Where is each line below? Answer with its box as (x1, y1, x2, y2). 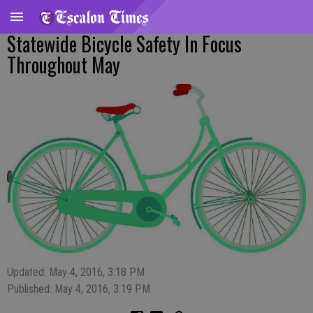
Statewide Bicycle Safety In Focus (7, 29, 242, 58)
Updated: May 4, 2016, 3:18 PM (7, 265, 145, 279)
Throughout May (7, 50, 120, 79)
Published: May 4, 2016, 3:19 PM (7, 282, 150, 296)
